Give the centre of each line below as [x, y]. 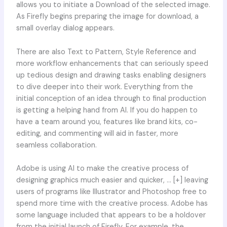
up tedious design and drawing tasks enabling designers [111, 75]
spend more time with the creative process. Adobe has [112, 204]
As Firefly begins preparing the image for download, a [107, 17]
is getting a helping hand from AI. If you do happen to [107, 110]
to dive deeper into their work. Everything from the [104, 87]
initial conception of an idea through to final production [111, 98]
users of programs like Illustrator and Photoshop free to [111, 192]
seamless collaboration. [56, 145]
